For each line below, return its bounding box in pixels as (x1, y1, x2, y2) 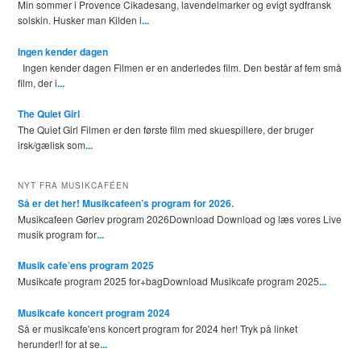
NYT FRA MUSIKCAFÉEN (18, 179, 130, 191)
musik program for (18, 226, 98, 241)
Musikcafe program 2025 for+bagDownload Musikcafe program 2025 (18, 274, 320, 288)
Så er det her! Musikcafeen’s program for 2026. (18, 195, 234, 210)
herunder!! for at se (18, 336, 101, 351)
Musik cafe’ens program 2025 (18, 258, 155, 273)
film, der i (18, 75, 58, 89)
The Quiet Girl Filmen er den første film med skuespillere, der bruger (18, 122, 314, 137)
